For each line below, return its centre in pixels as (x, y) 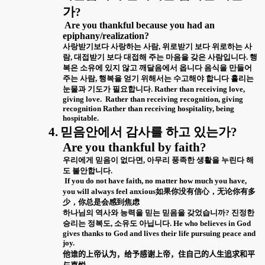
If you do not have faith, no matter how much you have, (156, 180)
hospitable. (81, 118)
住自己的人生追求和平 (216, 253)
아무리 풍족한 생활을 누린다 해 (200, 160)
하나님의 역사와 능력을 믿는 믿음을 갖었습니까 (144, 212)
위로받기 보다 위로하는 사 (207, 46)
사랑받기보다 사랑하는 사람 (111, 46)
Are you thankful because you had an (140, 25)
